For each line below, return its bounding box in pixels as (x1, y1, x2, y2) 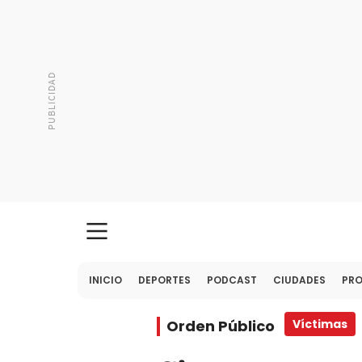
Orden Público (166, 316, 275, 336)
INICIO (89, 273, 122, 287)
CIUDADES (273, 273, 326, 287)
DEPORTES (138, 273, 191, 287)
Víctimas (293, 316, 347, 332)
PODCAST (207, 273, 257, 287)
